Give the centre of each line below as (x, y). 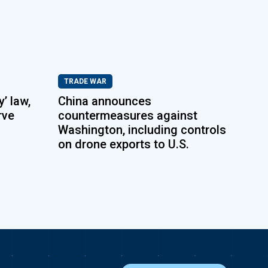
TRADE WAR (86, 81)
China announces (105, 101)
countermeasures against (128, 115)
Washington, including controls (142, 130)
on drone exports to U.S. (124, 144)
